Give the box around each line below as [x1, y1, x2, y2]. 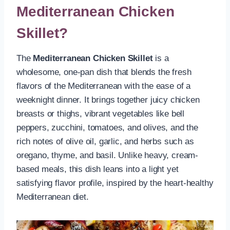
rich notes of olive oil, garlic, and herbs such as [16, 136, 194, 146]
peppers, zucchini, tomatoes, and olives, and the [16, 122, 198, 132]
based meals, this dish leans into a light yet [16, 164, 179, 174]
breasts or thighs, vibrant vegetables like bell [16, 108, 185, 119]
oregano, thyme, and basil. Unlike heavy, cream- [16, 150, 199, 160]
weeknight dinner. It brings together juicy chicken [16, 94, 200, 105]
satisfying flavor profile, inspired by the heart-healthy [16, 178, 214, 188]
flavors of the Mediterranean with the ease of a [16, 81, 191, 91]
